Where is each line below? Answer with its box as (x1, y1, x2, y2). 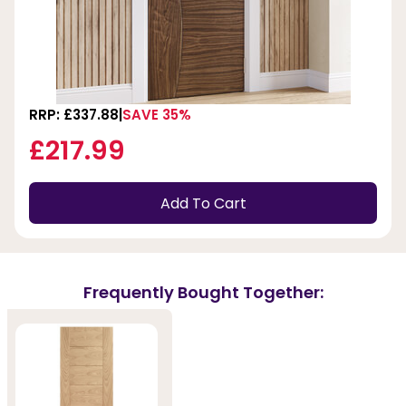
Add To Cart (159, 192, 246, 214)
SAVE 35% (122, 105, 191, 125)
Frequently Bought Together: (82, 280, 324, 304)
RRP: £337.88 (29, 105, 119, 125)
